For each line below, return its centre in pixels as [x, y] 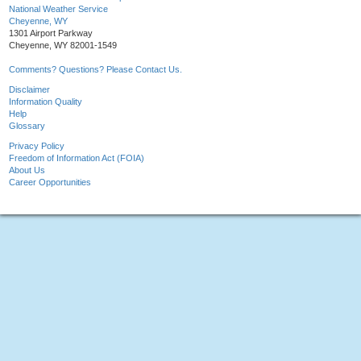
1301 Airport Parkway [51, 33]
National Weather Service [58, 9]
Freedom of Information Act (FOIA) [77, 158]
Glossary [27, 126]
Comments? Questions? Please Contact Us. [95, 70]
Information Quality [46, 102]
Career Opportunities [50, 183]
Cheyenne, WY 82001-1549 [63, 46]
